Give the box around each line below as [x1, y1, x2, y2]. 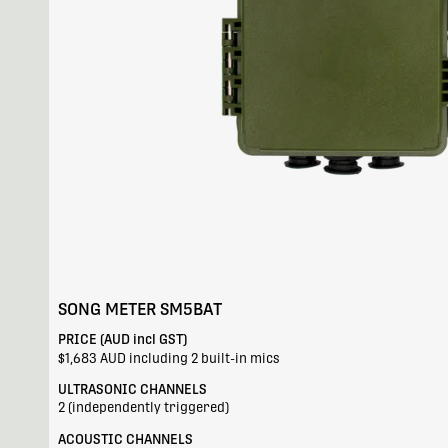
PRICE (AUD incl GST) [58, 332, 188, 348]
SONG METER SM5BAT [58, 300, 223, 320]
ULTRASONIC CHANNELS [58, 382, 208, 397]
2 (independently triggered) [58, 400, 230, 416]
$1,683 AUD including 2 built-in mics [58, 350, 281, 366]
